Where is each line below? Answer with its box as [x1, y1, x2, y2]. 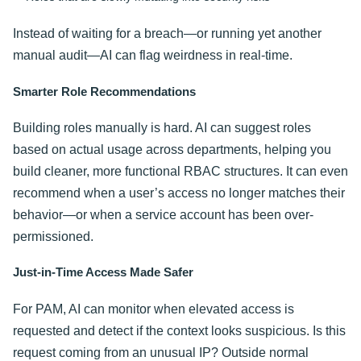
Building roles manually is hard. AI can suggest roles [13, 120, 311, 135]
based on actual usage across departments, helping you [13, 142, 331, 156]
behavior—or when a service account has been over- [13, 207, 313, 222]
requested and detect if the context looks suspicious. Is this [13, 323, 346, 338]
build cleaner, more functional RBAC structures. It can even [13, 164, 348, 178]
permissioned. [13, 229, 93, 243]
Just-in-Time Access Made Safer [13, 265, 193, 280]
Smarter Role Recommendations [13, 84, 196, 98]
